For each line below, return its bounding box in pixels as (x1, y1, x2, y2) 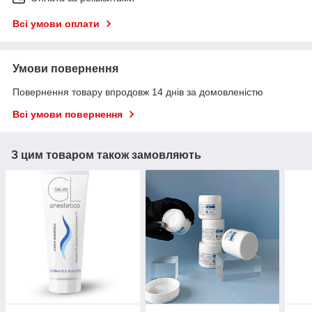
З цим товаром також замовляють (11, 148, 201, 161)
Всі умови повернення (13, 108, 123, 120)
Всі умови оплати (13, 17, 100, 29)
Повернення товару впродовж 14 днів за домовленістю (13, 86, 263, 97)
